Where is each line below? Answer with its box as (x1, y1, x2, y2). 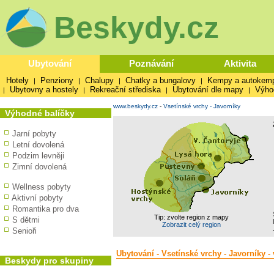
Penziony (40, 76, 73, 85)
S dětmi (12, 215, 40, 224)
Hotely (6, 76, 29, 85)
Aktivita (223, 58, 256, 68)
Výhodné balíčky (5, 108, 75, 118)
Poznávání (128, 58, 174, 68)
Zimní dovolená (12, 162, 67, 171)
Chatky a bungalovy (125, 76, 196, 85)
